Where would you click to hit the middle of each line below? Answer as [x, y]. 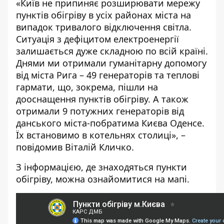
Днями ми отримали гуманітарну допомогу [111, 63]
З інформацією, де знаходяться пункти [101, 167]
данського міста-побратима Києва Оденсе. [110, 123]
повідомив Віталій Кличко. [75, 147]
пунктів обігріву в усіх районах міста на [103, 15]
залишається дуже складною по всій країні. [112, 51]
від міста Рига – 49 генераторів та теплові [108, 75]
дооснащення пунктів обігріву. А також [102, 99]
